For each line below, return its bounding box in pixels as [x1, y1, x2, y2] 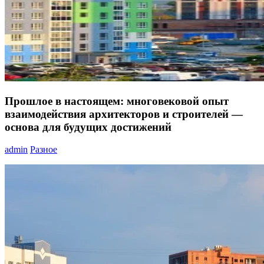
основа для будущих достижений [5, 120, 171, 133]
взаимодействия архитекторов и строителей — [5, 107, 243, 120]
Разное [30, 144, 57, 155]
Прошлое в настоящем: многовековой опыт [5, 94, 229, 107]
